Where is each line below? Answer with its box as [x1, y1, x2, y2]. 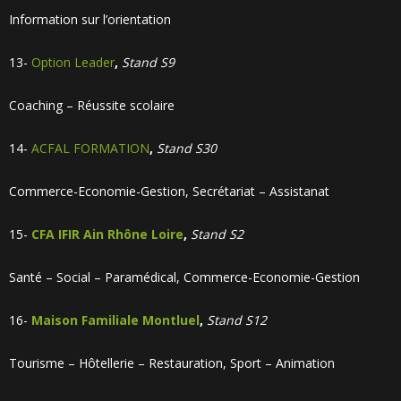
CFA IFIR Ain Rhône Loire [31, 226, 183, 243]
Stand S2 [191, 226, 243, 243]
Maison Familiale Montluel [31, 311, 200, 328]
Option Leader [31, 54, 115, 71]
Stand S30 [157, 140, 217, 157]
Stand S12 [207, 311, 267, 328]
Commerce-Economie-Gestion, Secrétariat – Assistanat [9, 183, 329, 200]
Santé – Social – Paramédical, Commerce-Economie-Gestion [9, 269, 360, 286]
